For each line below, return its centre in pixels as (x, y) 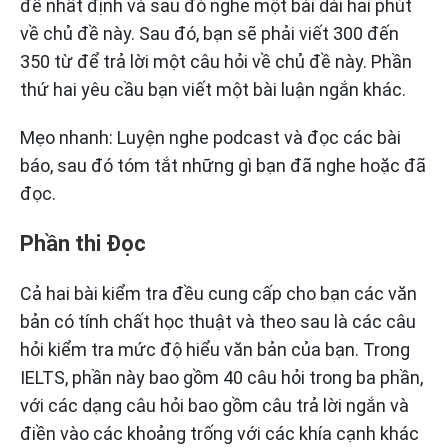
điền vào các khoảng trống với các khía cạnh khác (219, 434)
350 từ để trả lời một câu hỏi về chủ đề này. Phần (216, 62)
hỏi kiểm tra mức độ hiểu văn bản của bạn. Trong (215, 350)
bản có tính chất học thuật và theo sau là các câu (218, 322)
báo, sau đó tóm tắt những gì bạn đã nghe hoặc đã (223, 166)
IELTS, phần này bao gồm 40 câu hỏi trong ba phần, (221, 378)
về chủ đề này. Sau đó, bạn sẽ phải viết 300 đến (209, 34)
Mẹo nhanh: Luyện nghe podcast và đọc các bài (210, 138)
